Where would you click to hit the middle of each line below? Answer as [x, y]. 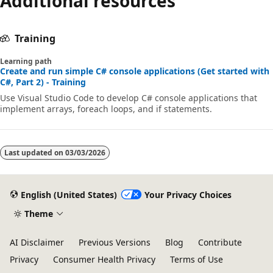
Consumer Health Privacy [104, 260]
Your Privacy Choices [188, 194]
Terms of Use [197, 260]
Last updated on [35, 153]
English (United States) [69, 194]
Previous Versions [115, 243]
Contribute [220, 243]
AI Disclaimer [37, 243]
